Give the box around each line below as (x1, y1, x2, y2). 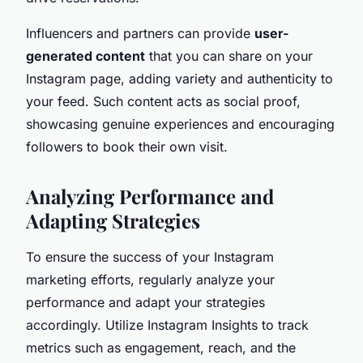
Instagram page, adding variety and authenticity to (26, 70, 333, 87)
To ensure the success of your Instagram (26, 248, 274, 265)
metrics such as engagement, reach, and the (26, 339, 296, 356)
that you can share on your (145, 47, 313, 64)
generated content (26, 47, 145, 64)
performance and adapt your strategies (26, 293, 265, 310)
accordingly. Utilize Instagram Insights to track (26, 316, 309, 333)
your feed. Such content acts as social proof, (26, 92, 301, 109)
